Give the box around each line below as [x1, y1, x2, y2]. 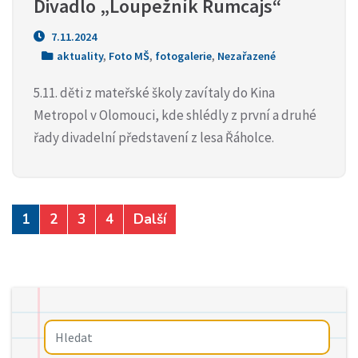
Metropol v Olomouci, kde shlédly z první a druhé [34, 105, 316, 124]
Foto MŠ [109, 48, 149, 63]
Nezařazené [217, 48, 276, 63]
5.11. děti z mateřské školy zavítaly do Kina [34, 83, 275, 101]
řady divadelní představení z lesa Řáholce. [34, 128, 274, 146]
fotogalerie [155, 48, 212, 63]
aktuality [57, 48, 103, 63]
